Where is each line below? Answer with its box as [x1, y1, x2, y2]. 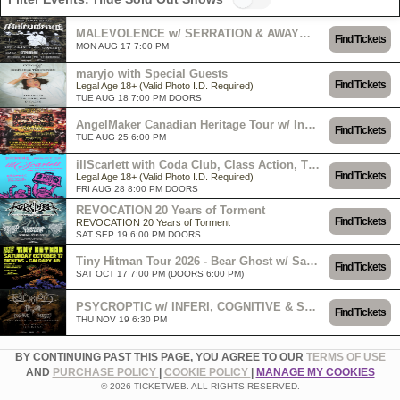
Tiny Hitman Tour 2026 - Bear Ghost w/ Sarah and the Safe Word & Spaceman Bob [306, 254, 318, 268]
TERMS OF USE [305, 351, 386, 363]
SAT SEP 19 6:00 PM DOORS [76, 229, 201, 239]
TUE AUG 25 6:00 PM [76, 132, 166, 142]
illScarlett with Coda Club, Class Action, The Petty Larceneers [308, 157, 320, 171]
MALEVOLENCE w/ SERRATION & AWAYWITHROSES [299, 27, 311, 40]
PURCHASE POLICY [52, 366, 159, 379]
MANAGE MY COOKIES [255, 366, 375, 379]
